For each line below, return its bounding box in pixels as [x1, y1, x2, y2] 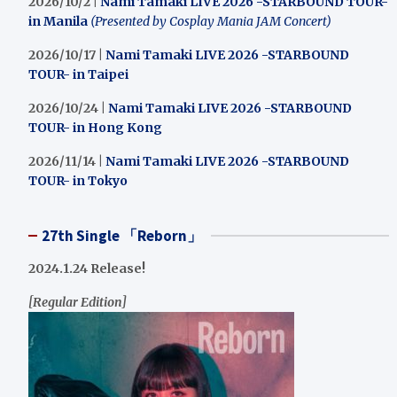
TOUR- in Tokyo [28, 173, 128, 189]
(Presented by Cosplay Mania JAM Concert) [90, 13, 331, 29]
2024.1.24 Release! [28, 261, 145, 276]
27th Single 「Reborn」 [42, 226, 202, 245]
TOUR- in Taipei [28, 66, 131, 82]
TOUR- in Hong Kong [28, 120, 162, 136]
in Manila [28, 13, 88, 29]
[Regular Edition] [28, 294, 127, 310]
